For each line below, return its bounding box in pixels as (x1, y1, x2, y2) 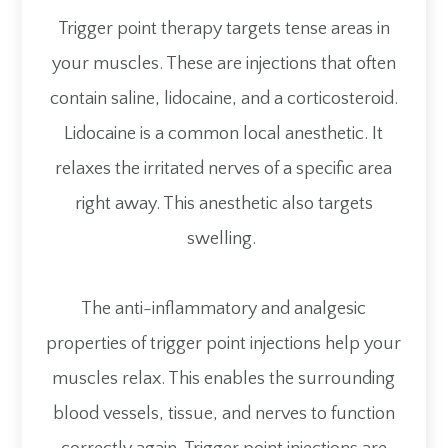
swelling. (187, 229, 261, 250)
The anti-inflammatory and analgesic (81, 299, 367, 320)
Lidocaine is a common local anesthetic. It (64, 124, 384, 145)
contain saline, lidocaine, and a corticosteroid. (49, 89, 398, 110)
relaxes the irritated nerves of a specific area (55, 159, 393, 180)
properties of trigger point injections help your (46, 334, 402, 355)
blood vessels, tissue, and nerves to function (52, 404, 395, 425)
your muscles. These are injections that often (51, 54, 396, 75)
